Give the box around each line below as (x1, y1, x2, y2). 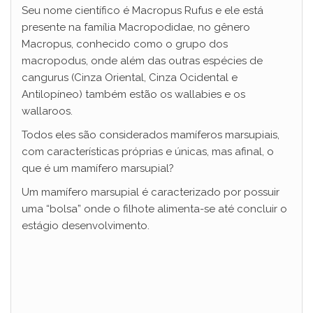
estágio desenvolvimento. (22, 219, 152, 232)
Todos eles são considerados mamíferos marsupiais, (22, 128, 279, 141)
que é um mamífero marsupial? (22, 161, 177, 175)
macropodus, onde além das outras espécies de (22, 54, 263, 67)
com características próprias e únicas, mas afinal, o (22, 145, 274, 158)
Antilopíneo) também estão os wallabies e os (22, 87, 245, 101)
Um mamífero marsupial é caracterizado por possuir (22, 185, 279, 198)
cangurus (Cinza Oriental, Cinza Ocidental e (22, 71, 238, 84)
